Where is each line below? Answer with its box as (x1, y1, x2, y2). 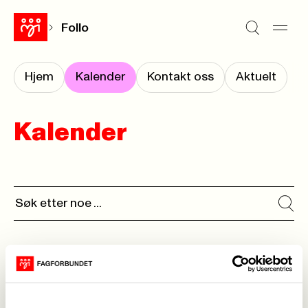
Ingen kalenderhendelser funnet (28, 278, 212, 290)
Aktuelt (236, 71, 276, 83)
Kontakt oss (147, 71, 214, 83)
